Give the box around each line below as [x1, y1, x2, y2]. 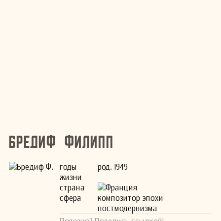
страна [60, 183, 85, 192]
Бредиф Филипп [9, 133, 114, 151]
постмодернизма [98, 203, 158, 213]
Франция [106, 183, 138, 192]
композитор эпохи [98, 193, 164, 203]
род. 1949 [98, 162, 128, 172]
